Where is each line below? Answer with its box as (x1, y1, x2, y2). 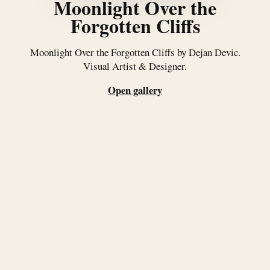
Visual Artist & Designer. (83, 58, 187, 73)
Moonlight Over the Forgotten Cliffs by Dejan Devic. (30, 45, 240, 59)
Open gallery (108, 83, 162, 98)
